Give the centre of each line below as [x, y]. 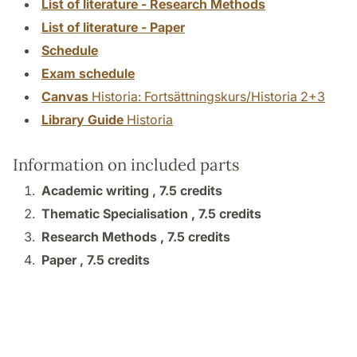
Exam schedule [88, 73]
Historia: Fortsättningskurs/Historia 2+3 [207, 96]
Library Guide [82, 119]
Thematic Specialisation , [120, 213]
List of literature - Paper [113, 27]
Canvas [65, 96]
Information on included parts [126, 164]
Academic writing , [100, 190]
